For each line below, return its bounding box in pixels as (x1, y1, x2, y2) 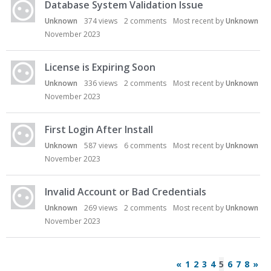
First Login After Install (45, 123, 153, 136)
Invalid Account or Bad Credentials (45, 185, 206, 198)
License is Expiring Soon (45, 60, 155, 74)
